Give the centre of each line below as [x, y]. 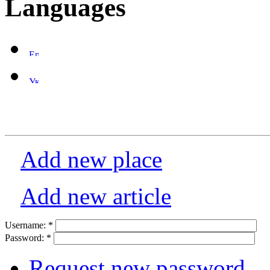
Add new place [91, 159]
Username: [27, 225]
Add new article [96, 196]
